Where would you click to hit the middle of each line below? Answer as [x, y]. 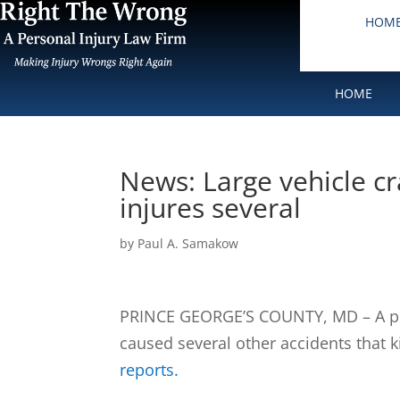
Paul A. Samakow [188, 243]
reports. [150, 370]
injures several [211, 208]
